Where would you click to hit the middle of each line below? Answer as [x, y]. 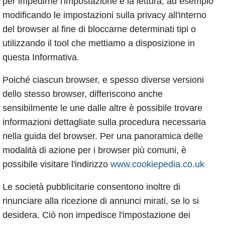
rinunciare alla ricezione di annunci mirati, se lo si [101, 201]
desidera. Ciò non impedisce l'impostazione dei [96, 215]
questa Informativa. [41, 58]
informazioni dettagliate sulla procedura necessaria [104, 122]
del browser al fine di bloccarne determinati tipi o [99, 29]
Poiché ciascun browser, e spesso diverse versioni [103, 80]
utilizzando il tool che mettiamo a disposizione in [99, 43]
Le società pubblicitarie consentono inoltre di [91, 187]
